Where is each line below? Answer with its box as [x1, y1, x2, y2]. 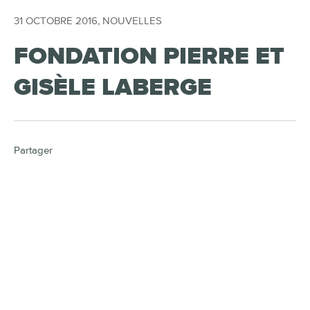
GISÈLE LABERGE [14, 75, 212, 100]
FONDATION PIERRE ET [14, 44, 284, 69]
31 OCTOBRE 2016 [14, 16, 98, 26]
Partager [14, 145, 53, 156]
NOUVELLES [102, 16, 162, 26]
